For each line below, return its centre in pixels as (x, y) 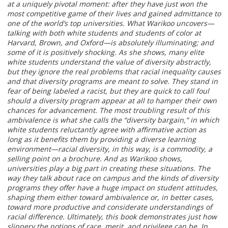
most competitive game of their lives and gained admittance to (114, 13)
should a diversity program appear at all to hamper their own (112, 100)
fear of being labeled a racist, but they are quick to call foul (108, 91)
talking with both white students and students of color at (104, 33)
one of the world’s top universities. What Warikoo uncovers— (111, 23)
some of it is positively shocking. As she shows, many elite (106, 52)
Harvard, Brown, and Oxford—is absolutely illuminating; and (110, 42)
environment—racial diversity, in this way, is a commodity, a (110, 149)
